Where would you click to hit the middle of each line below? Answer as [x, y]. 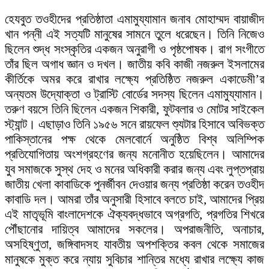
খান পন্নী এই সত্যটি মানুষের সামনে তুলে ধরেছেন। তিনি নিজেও [134, 35]
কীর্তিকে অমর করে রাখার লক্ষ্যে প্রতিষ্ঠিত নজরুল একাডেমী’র [134, 80]
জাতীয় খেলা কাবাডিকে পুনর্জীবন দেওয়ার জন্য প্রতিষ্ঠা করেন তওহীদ [134, 185]
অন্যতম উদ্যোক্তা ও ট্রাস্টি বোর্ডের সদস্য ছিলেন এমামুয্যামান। [134, 95]
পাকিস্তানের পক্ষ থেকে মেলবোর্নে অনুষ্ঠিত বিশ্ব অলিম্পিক [134, 140]
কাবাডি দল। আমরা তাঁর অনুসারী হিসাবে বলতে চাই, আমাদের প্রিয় [134, 200]
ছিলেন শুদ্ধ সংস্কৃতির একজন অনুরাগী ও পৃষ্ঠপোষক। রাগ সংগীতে [134, 50]
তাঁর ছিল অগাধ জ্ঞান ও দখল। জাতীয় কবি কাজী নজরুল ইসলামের [134, 65]
